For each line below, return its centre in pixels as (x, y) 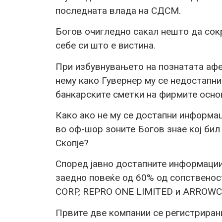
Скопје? (72, 143)
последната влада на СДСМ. (118, 10)
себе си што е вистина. (106, 46)
